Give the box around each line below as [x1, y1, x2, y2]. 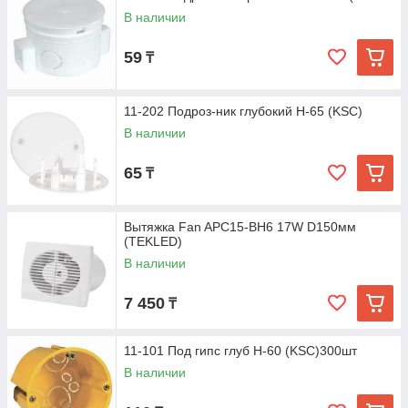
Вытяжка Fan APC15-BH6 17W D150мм [124, 219, 356, 234]
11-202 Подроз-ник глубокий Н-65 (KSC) [124, 104, 362, 118]
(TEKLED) [124, 234, 182, 249]
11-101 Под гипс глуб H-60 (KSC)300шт [124, 343, 357, 358]
